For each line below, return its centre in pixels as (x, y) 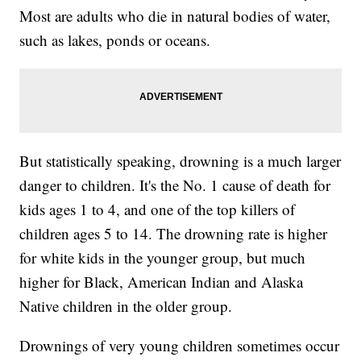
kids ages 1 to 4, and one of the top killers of (158, 210)
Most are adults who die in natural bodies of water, (175, 16)
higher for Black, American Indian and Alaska (162, 282)
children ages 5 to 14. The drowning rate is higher (174, 234)
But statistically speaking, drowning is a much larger (180, 161)
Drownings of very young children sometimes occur (180, 346)
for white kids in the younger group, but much (163, 258)
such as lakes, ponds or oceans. (115, 40)
